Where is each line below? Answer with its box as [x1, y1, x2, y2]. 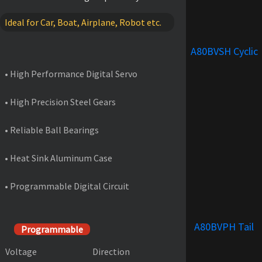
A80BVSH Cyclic [190, 44, 258, 58]
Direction [87, 245, 130, 257]
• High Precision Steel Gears [5, 95, 116, 108]
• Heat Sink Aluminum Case [5, 151, 112, 164]
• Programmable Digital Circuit [5, 180, 129, 192]
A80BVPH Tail [194, 219, 254, 233]
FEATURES [5, 40, 66, 59]
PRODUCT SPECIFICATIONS [5, 204, 160, 223]
